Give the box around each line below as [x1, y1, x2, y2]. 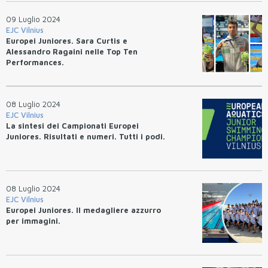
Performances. [6, 57, 64, 67]
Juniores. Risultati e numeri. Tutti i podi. [6, 131, 165, 141]
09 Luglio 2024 [6, 14, 60, 24]
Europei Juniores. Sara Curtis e [6, 35, 127, 45]
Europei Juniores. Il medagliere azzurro [6, 205, 161, 215]
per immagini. [6, 215, 60, 226]
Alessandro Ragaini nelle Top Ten [6, 46, 138, 56]
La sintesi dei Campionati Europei [6, 120, 139, 130]
